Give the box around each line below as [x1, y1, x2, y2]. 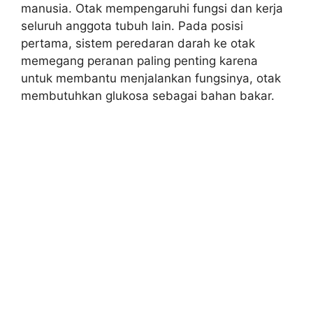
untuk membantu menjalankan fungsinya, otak [21, 71, 281, 85]
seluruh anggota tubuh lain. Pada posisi [21, 18, 243, 33]
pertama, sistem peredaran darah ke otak [21, 36, 255, 50]
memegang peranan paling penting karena [21, 53, 258, 68]
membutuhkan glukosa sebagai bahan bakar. [21, 88, 275, 103]
